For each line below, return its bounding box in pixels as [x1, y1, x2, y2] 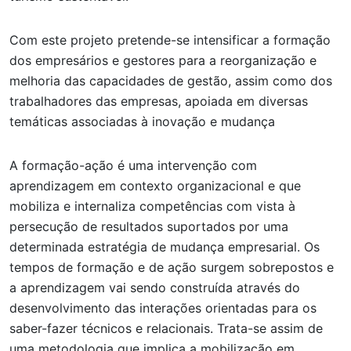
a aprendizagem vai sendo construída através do [9, 280, 300, 295]
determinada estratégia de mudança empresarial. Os [9, 239, 320, 255]
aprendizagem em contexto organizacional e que [9, 178, 301, 194]
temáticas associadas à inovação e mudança [9, 114, 275, 129]
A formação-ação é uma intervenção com [9, 157, 257, 173]
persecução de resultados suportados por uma [9, 219, 288, 234]
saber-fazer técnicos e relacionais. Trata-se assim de [9, 320, 323, 336]
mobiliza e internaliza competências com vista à [9, 198, 295, 214]
